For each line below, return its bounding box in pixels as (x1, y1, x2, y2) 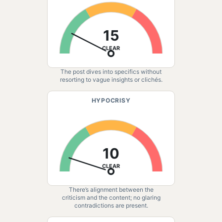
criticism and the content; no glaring (61, 194, 161, 201)
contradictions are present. (74, 202, 148, 209)
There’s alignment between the (68, 186, 154, 193)
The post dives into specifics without (60, 68, 162, 75)
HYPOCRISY (91, 97, 131, 104)
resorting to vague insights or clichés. (59, 76, 163, 83)
